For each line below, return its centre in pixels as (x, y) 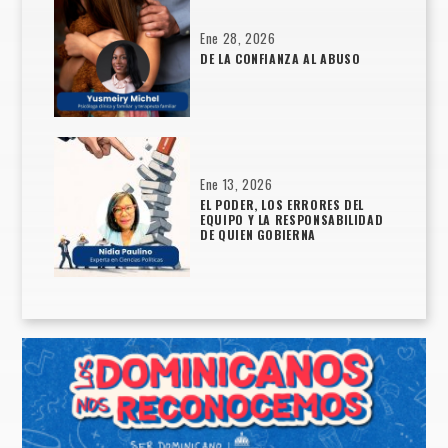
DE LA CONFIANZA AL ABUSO (280, 59)
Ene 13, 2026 (236, 184)
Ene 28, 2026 (238, 39)
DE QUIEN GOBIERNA (258, 235)
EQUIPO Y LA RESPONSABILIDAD (292, 220)
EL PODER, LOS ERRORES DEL (282, 205)
